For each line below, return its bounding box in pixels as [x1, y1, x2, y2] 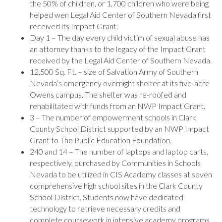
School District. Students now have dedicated [30, 192, 183, 202]
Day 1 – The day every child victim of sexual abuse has [30, 33, 210, 42]
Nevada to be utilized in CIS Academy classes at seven [30, 169, 212, 179]
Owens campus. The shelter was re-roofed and [30, 90, 186, 99]
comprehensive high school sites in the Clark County [30, 181, 203, 190]
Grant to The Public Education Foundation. [30, 135, 171, 145]
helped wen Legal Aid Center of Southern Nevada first [30, 10, 211, 19]
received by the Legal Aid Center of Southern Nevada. [30, 55, 212, 65]
